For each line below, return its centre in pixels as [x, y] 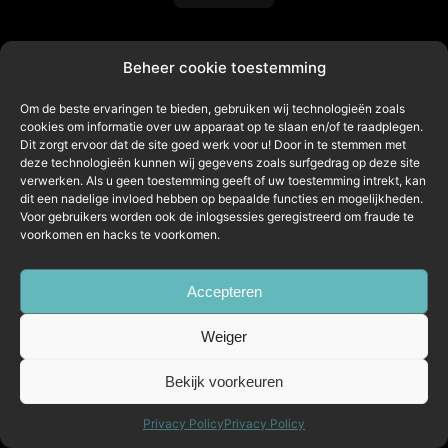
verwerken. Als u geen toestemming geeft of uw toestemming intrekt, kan [223, 180]
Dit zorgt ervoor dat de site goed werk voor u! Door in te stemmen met [213, 144]
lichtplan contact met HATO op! [224, 105]
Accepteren [224, 291]
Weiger [224, 336]
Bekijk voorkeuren [224, 381]
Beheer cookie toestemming [224, 67]
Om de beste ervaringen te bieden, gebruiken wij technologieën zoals [212, 108]
